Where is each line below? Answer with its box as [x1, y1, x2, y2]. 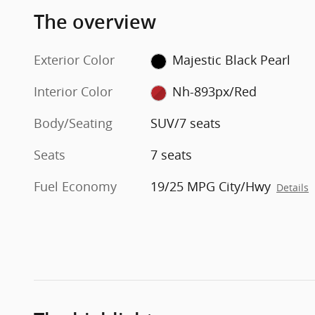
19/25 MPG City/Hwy [150, 178, 271, 195]
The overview [34, 11, 156, 34]
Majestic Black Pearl [172, 51, 290, 69]
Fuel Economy [34, 178, 117, 195]
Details [276, 181, 309, 195]
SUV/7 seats [150, 115, 221, 132]
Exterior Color [34, 51, 115, 69]
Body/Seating [34, 115, 112, 132]
